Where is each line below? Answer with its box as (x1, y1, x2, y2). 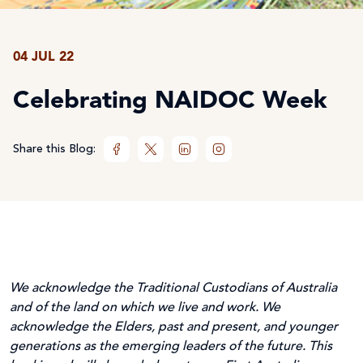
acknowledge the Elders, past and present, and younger (10, 320, 338, 334)
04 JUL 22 (13, 50, 74, 64)
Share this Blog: (13, 143, 96, 155)
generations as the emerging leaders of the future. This (10, 340, 332, 353)
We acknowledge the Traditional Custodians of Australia (10, 281, 337, 295)
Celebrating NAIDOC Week (13, 88, 327, 113)
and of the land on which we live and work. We (10, 301, 280, 314)
